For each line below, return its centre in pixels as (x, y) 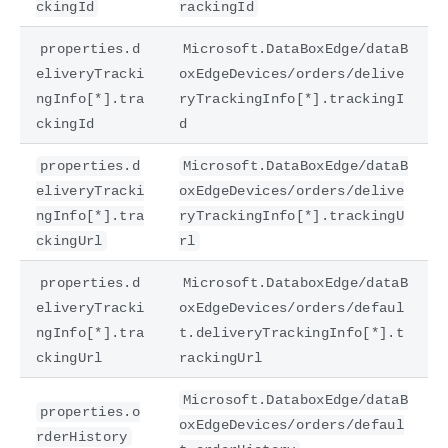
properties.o (90, 411)
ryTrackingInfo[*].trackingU (291, 215)
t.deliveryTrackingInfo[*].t (291, 332)
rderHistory (82, 436)
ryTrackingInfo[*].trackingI (291, 98)
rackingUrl (221, 357)
